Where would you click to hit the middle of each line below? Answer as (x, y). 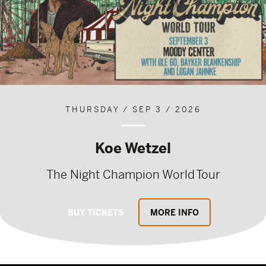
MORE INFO (174, 212)
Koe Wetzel (133, 148)
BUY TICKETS (96, 212)
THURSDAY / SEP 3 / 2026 (133, 109)
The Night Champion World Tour (133, 174)
